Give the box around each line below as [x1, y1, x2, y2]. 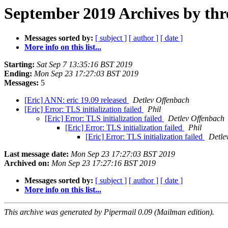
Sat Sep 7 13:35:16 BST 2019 [37, 60, 132, 69]
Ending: [4, 69, 32, 78]
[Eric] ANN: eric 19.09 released [24, 96, 129, 105]
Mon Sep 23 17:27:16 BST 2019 [51, 159, 156, 168]
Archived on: [4, 159, 49, 168]
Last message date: [4, 150, 69, 159]
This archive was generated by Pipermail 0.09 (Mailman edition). [4, 208, 214, 217]
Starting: [4, 60, 35, 69]
